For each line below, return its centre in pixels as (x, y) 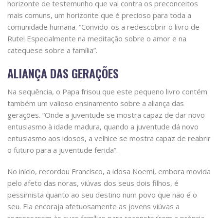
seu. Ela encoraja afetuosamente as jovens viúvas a (93, 207)
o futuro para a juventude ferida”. (63, 150)
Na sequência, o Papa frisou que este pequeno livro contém (107, 92)
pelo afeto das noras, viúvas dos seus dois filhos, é (93, 183)
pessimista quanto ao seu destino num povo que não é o (102, 195)
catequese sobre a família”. (52, 50)
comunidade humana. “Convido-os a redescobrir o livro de (103, 27)
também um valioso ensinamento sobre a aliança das (96, 103)
